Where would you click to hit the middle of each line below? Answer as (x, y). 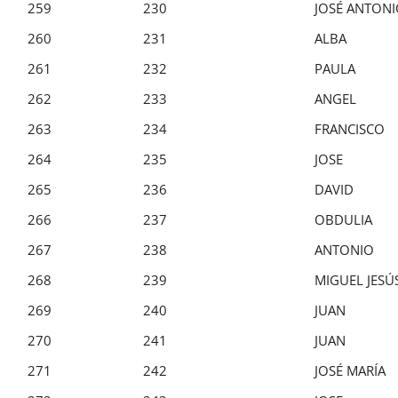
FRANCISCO (350, 128)
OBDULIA (343, 219)
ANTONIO (344, 249)
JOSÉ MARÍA (350, 370)
